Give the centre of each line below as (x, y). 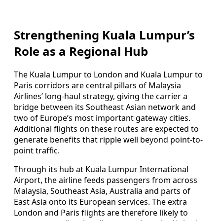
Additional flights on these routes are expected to (106, 129)
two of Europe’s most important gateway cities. (102, 118)
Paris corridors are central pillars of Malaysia (97, 86)
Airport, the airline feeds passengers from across (106, 180)
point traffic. (37, 151)
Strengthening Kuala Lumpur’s (104, 35)
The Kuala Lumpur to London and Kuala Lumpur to (108, 75)
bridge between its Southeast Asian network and (105, 107)
